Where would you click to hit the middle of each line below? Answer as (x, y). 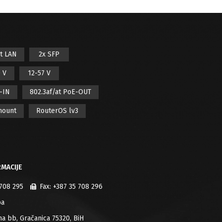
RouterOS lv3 (57, 111)
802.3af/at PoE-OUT (60, 92)
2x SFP (49, 55)
